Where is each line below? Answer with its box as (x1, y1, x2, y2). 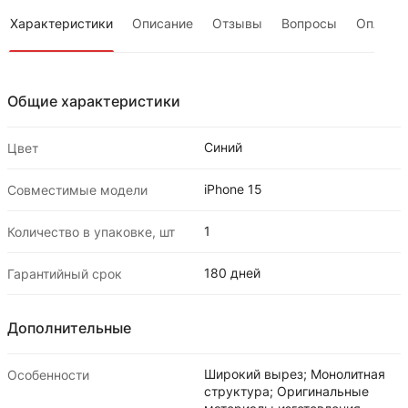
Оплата (356, 15, 401, 31)
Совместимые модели (7, 181, 148, 198)
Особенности (7, 366, 89, 382)
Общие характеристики (7, 91, 180, 110)
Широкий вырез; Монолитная (204, 365, 385, 382)
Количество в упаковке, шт (7, 223, 175, 240)
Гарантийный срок (7, 265, 122, 281)
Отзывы (212, 15, 262, 31)
